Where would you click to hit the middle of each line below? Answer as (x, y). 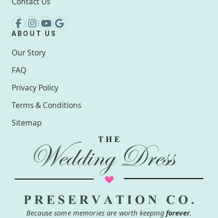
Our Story (29, 53)
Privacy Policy (35, 88)
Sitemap (27, 123)
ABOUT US (34, 34)
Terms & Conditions (46, 105)
